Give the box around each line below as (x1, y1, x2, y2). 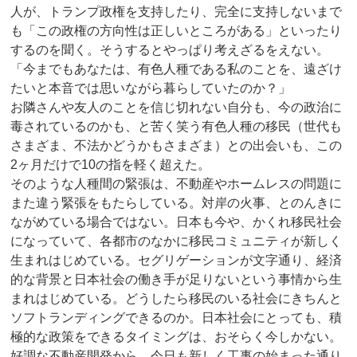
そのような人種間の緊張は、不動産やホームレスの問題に (10, 177, 343, 190)
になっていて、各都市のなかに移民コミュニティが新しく (10, 234, 343, 248)
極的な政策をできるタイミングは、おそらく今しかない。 (10, 330, 343, 343)
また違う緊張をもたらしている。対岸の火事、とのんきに (10, 196, 343, 210)
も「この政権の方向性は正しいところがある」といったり (10, 24, 343, 37)
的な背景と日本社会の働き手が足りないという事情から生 (10, 273, 343, 286)
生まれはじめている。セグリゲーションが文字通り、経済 (10, 253, 343, 267)
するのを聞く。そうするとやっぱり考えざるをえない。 (10, 43, 330, 57)
